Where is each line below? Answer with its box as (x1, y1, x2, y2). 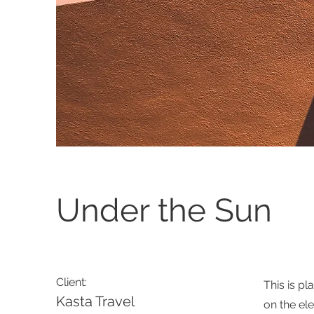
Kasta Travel (56, 293, 135, 310)
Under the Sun (56, 191, 272, 229)
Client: (56, 275, 87, 289)
